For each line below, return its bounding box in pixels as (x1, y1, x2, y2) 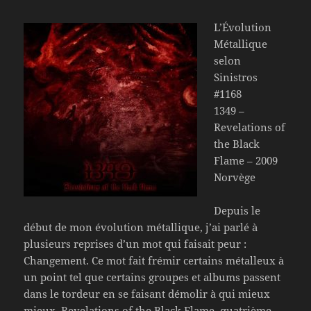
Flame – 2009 (214, 153, 278, 167)
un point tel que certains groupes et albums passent (24, 269, 281, 284)
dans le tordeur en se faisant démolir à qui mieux (24, 286, 271, 301)
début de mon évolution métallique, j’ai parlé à (24, 219, 258, 234)
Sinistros (214, 69, 258, 84)
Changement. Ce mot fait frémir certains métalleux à (24, 253, 285, 267)
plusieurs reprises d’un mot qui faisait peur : (24, 236, 247, 251)
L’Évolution (214, 19, 272, 34)
